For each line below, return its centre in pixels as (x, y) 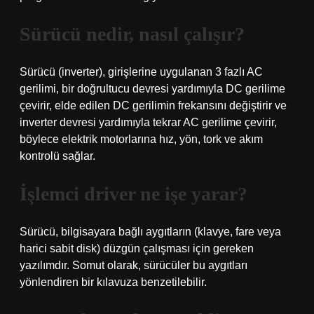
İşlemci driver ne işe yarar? (134, 194)
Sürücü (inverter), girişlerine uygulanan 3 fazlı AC (141, 72)
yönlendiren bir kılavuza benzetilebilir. (113, 282)
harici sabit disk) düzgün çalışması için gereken (137, 248)
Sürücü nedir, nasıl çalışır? (132, 34)
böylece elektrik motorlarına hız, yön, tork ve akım (141, 139)
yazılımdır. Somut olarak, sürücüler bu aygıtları (134, 265)
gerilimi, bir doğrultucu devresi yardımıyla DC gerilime (152, 89)
